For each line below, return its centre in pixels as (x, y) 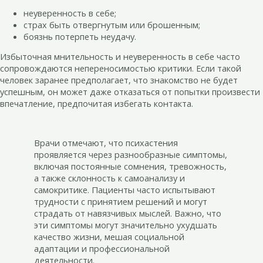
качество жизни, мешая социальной (109, 236)
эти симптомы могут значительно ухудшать (125, 225)
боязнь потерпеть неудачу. (80, 36)
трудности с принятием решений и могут (120, 201)
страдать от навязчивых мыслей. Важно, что (127, 213)
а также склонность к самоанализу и (109, 178)
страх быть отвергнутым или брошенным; (112, 24)
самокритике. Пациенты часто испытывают (124, 189)
